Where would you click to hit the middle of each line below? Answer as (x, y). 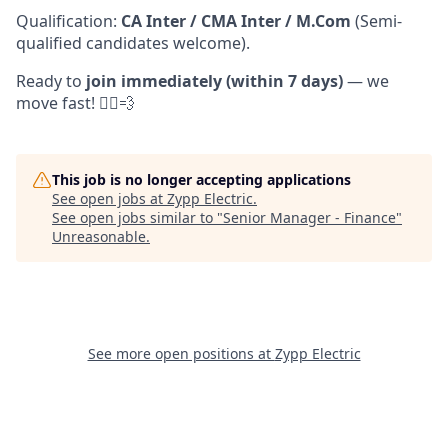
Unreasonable (99, 236)
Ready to (51, 80)
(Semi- (376, 20)
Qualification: (68, 20)
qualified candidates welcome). (133, 42)
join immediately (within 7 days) (214, 80)
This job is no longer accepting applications (201, 179)
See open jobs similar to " (137, 217)
